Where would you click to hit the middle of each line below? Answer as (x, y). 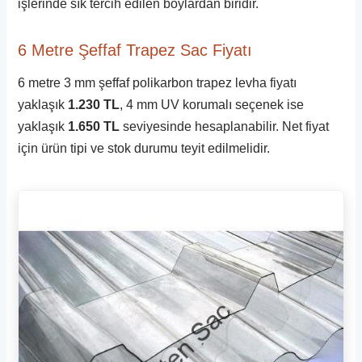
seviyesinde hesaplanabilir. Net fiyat (225, 127)
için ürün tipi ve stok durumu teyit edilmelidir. (144, 149)
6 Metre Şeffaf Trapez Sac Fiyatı (135, 51)
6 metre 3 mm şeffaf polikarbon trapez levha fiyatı (158, 83)
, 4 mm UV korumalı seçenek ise (212, 105)
